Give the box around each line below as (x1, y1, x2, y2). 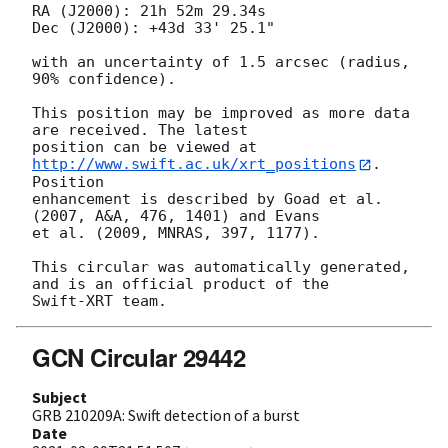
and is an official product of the (32, 274, 329, 293)
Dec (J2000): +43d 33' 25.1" (32, 19, 275, 38)
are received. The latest (32, 121, 248, 140)
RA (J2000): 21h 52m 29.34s (32, 2, 266, 21)
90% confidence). (32, 70, 176, 89)
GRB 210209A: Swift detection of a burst (32, 404, 300, 425)
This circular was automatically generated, (32, 257, 410, 276)
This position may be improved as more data (32, 104, 410, 123)
